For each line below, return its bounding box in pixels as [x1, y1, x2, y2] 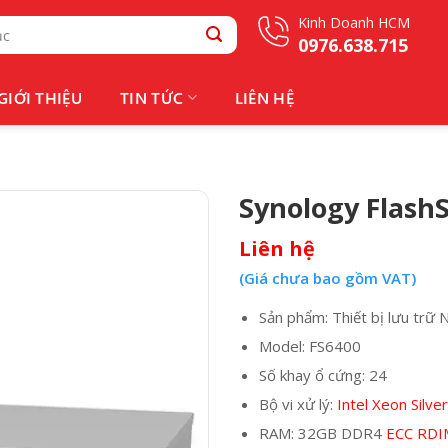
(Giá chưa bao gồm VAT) [239, 268, 416, 289]
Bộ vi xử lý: [258, 394, 337, 415]
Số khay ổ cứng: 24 [258, 365, 387, 386]
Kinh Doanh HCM [297, 13, 410, 32]
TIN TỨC [120, 86, 184, 108]
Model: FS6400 [258, 336, 361, 357]
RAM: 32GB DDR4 [258, 423, 386, 444]
